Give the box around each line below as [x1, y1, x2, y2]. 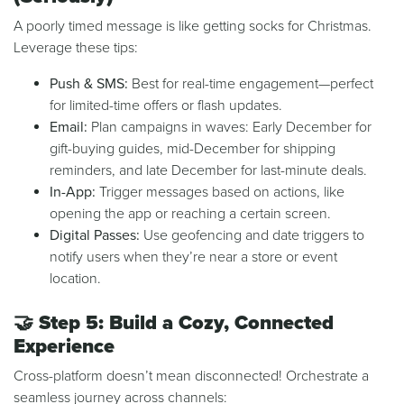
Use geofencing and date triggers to [140, 226, 364, 245]
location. [50, 270, 101, 289]
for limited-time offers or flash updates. [50, 96, 282, 115]
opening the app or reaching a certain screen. [50, 205, 331, 224]
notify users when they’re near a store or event [50, 248, 337, 267]
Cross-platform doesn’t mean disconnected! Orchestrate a [14, 367, 369, 386]
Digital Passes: [50, 226, 140, 245]
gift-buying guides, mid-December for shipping [50, 140, 335, 159]
